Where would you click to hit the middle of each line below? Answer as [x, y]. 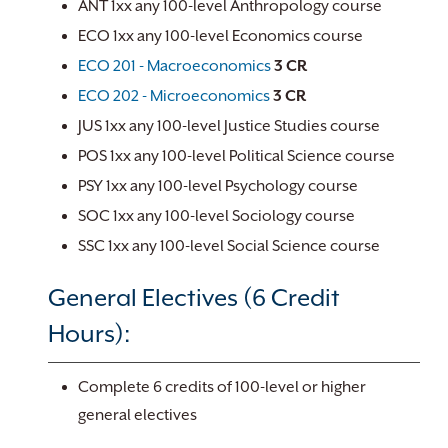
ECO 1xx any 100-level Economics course [220, 36]
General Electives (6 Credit [194, 298]
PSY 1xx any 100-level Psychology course [218, 186]
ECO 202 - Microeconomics [174, 96]
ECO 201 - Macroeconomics [174, 66]
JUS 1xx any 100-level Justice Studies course [229, 126]
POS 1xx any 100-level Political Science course [236, 156]
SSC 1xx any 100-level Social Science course [229, 246]
